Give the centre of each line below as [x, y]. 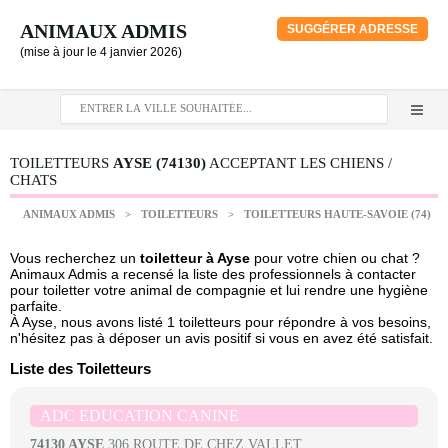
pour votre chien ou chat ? [335, 258]
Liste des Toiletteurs [80, 368]
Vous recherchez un [75, 258]
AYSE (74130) [159, 163]
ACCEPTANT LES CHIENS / [299, 163]
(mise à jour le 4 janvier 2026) [101, 52]
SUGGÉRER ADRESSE [352, 29]
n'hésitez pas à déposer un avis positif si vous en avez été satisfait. [221, 338]
